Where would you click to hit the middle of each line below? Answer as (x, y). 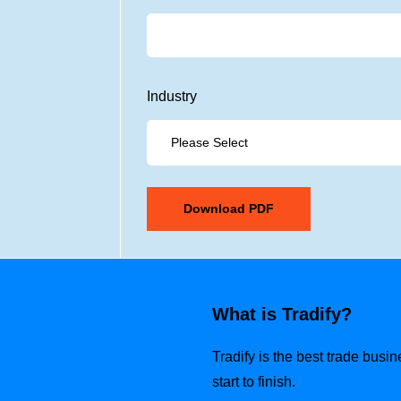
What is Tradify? (282, 314)
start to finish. (253, 382)
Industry (172, 97)
